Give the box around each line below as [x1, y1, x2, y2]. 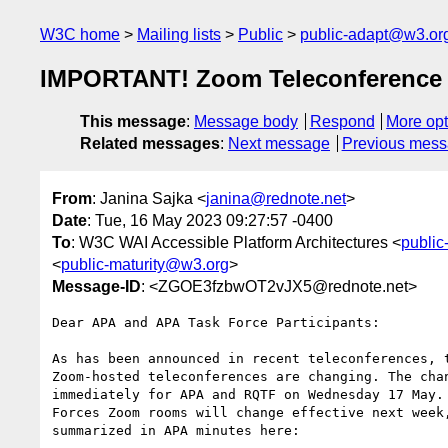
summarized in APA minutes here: [52, 422, 300, 438]
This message [80, 113, 186, 131]
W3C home [40, 26, 120, 43]
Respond [309, 113, 375, 131]
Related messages [80, 135, 220, 153]
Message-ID [52, 277, 141, 295]
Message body [194, 113, 298, 131]
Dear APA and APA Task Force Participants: [52, 314, 380, 330]
